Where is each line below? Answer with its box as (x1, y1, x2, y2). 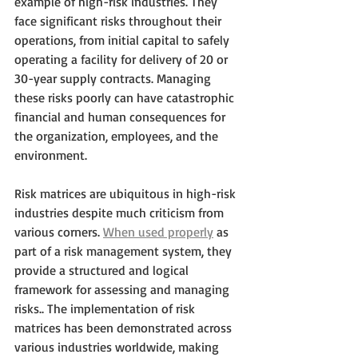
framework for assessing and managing (14, 280, 233, 297)
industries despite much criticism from (14, 204, 227, 221)
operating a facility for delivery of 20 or (14, 50, 231, 67)
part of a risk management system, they (14, 242, 235, 259)
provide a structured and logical (14, 261, 192, 278)
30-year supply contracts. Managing (14, 70, 214, 86)
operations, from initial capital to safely (14, 31, 233, 48)
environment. (14, 146, 90, 163)
